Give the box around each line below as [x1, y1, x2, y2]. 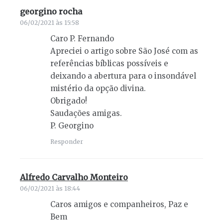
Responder [50, 138, 83, 146]
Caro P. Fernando [50, 34, 114, 44]
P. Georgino [50, 121, 94, 131]
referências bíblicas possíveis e [50, 59, 168, 69]
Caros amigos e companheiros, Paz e [50, 200, 188, 210]
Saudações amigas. [50, 109, 122, 118]
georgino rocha [20, 6, 82, 17]
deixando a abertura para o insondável [50, 71, 196, 81]
